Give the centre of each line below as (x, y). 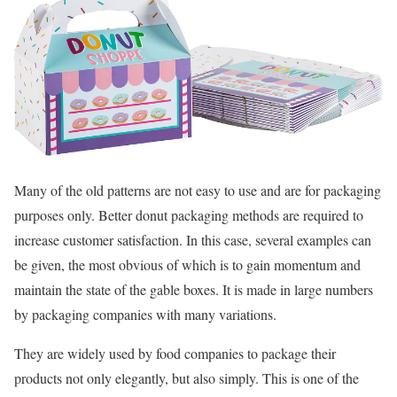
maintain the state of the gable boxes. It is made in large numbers (194, 289)
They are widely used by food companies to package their (175, 353)
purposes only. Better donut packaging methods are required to (189, 214)
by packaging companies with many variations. (145, 314)
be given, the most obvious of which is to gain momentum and (187, 264)
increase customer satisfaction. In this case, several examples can (193, 239)
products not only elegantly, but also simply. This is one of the (187, 378)
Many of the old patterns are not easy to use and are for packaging (198, 190)
